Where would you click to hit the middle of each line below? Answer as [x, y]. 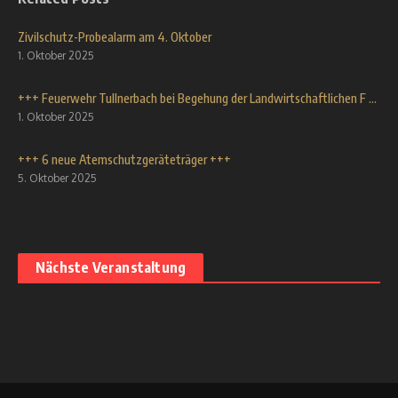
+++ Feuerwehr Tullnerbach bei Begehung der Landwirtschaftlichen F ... [197, 98]
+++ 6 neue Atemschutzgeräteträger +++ [124, 159]
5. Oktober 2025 [57, 178]
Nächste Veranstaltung [111, 267]
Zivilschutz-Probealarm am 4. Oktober [115, 37]
